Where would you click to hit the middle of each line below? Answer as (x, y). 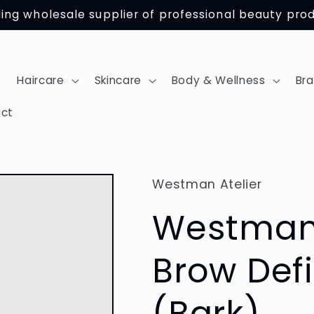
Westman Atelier (207, 185)
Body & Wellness (218, 81)
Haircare (41, 81)
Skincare (118, 81)
